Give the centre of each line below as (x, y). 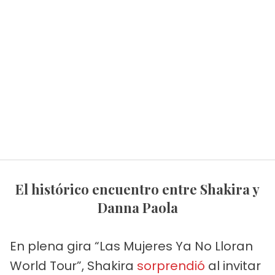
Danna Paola (137, 207)
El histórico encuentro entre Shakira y (20, 189)
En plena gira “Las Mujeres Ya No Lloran (131, 246)
